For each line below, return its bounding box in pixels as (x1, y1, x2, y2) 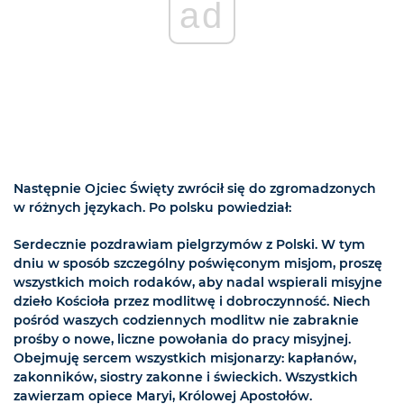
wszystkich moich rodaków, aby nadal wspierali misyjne (14, 274, 382, 291)
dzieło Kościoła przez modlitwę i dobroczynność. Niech (14, 293, 371, 310)
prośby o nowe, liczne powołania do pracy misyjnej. (14, 331, 351, 348)
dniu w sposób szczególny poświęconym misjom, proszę (14, 255, 382, 272)
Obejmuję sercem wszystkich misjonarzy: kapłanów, (14, 350, 356, 367)
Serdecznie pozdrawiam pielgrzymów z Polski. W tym (14, 236, 365, 253)
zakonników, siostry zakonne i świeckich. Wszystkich (14, 369, 358, 386)
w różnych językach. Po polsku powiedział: (14, 199, 291, 216)
